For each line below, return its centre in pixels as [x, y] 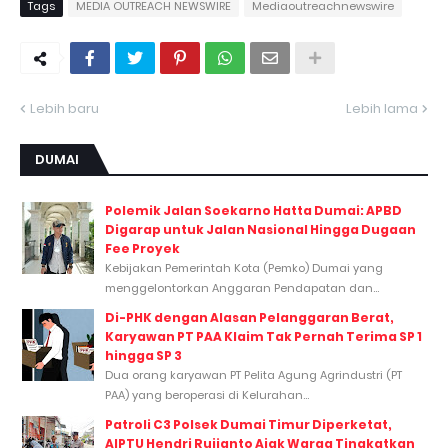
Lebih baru [64, 108]
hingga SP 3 [143, 355]
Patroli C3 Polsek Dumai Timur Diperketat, [248, 424]
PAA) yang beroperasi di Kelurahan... [207, 395]
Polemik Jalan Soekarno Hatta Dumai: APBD [253, 210]
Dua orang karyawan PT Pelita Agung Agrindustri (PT [253, 375]
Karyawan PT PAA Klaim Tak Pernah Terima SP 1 [263, 336]
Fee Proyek [142, 248]
